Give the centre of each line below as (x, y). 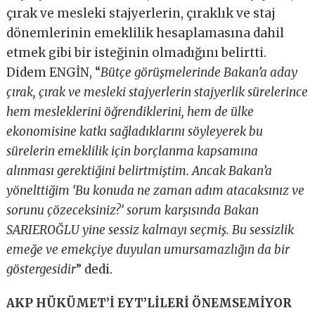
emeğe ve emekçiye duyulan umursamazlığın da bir (148, 250)
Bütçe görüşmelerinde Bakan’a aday (199, 73)
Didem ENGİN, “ (54, 73)
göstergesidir (41, 270)
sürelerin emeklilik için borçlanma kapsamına (133, 152)
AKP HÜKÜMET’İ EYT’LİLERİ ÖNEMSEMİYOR (149, 303)
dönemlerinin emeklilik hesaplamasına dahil (146, 33)
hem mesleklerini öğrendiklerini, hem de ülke (130, 112)
